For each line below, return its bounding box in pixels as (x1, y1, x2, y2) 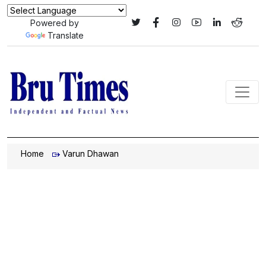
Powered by (30, 18, 79, 28)
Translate (47, 30, 84, 40)
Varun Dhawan (62, 148, 119, 159)
